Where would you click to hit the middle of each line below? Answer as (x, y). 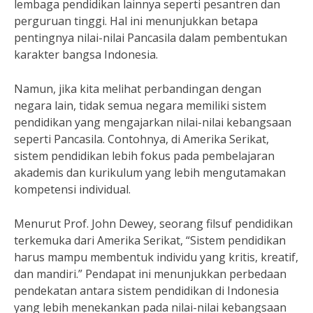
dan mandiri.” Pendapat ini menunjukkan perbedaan (150, 274)
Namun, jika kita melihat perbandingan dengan (138, 89)
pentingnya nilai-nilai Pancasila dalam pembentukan (151, 38)
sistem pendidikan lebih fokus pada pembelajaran (144, 156)
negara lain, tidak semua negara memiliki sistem (140, 105)
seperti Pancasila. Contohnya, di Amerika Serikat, (141, 139)
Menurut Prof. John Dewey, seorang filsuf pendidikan (153, 224)
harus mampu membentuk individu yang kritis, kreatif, (156, 257)
